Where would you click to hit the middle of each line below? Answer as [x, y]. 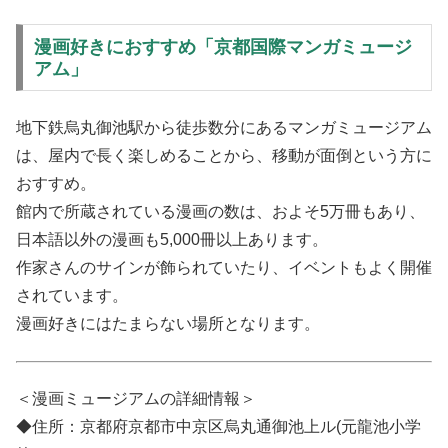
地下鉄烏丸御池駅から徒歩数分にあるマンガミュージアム [224, 128]
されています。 [72, 296]
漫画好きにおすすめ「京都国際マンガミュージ [222, 46]
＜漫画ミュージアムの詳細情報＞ [136, 398]
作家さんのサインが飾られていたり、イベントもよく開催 [224, 268]
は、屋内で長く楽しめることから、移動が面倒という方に [224, 156]
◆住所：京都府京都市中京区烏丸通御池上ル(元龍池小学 [218, 426]
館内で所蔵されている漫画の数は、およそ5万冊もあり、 [220, 212]
